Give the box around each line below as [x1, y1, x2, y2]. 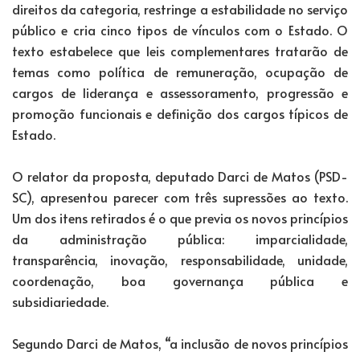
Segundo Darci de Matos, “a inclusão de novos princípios [12, 333, 348, 352]
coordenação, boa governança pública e [12, 271, 348, 289]
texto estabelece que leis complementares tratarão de [12, 41, 348, 59]
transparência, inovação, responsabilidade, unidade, [12, 250, 348, 268]
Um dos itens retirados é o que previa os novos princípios [12, 208, 348, 227]
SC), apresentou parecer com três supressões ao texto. [12, 187, 348, 206]
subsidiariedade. [12, 292, 108, 310]
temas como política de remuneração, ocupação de [12, 62, 348, 80]
